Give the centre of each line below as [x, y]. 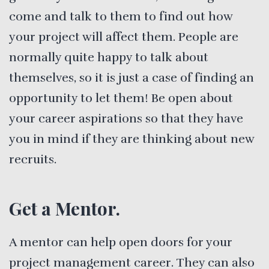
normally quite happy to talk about [109, 58]
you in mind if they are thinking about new [131, 139]
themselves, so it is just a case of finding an [131, 78]
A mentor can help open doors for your [121, 243]
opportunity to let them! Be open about [121, 98]
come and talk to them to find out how [121, 17]
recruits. [33, 160]
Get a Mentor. [65, 209]
